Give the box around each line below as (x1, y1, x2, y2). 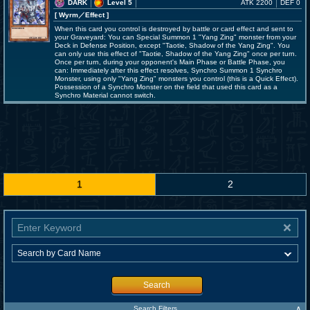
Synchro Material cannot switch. (55, 91, 156, 99)
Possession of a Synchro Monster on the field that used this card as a (55, 83, 277, 91)
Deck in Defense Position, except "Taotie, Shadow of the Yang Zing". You (55, 42, 290, 49)
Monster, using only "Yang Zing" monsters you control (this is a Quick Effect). (55, 75, 298, 82)
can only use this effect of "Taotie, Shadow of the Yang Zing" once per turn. (55, 50, 297, 57)
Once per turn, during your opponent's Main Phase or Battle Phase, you (55, 58, 285, 66)
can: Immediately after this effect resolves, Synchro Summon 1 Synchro (55, 66, 282, 74)
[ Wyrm (55, 11, 78, 19)
